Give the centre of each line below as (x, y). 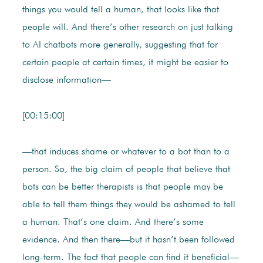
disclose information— (66, 81)
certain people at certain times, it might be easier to (125, 63)
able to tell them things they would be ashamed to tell (129, 205)
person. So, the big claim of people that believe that (126, 170)
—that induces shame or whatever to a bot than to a (126, 152)
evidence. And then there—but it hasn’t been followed (128, 240)
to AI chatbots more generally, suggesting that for (120, 45)
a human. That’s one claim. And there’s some (113, 223)
